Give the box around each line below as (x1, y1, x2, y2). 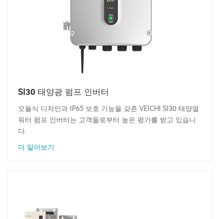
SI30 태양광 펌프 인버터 (18, 87, 109, 97)
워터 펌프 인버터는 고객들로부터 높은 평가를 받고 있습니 (18, 116, 196, 125)
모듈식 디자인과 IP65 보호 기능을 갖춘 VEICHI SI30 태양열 (18, 105, 199, 113)
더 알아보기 (18, 143, 54, 152)
